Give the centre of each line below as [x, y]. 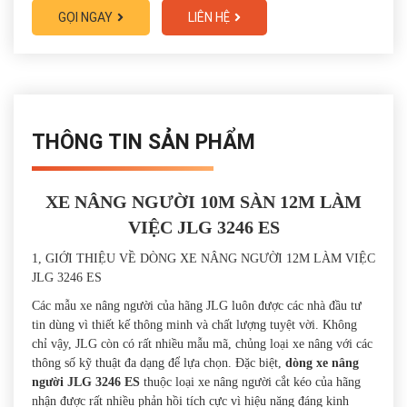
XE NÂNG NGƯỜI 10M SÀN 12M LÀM [203, 202]
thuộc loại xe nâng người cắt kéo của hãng [250, 382]
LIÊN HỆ [209, 18]
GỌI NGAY [85, 18]
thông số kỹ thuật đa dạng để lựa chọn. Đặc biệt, [159, 363]
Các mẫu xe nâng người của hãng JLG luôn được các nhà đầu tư [197, 306]
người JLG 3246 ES [86, 382]
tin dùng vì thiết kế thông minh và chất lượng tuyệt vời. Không [194, 325]
